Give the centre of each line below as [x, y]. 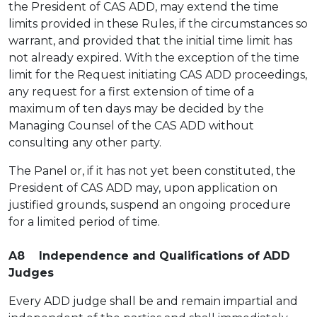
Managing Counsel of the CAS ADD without [131, 126]
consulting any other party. [85, 143]
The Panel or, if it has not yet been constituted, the [152, 171]
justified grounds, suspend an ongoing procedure [150, 205]
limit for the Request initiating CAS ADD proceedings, [158, 75]
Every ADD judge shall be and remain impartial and [153, 301]
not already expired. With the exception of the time [154, 58]
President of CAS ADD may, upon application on [143, 188]
